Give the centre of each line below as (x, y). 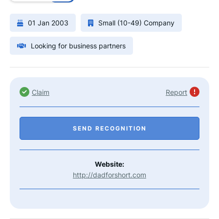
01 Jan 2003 (48, 23)
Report (176, 92)
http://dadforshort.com (109, 175)
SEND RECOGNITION (109, 128)
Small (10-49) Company (136, 23)
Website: (109, 164)
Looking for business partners (78, 46)
